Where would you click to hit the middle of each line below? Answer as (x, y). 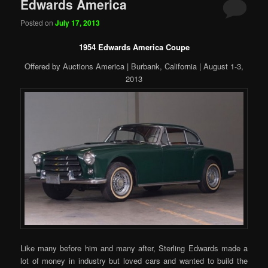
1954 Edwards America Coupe (134, 47)
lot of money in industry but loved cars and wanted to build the (134, 261)
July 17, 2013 (78, 22)
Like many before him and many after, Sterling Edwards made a (134, 248)
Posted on (38, 22)
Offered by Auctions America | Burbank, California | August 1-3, (134, 66)
